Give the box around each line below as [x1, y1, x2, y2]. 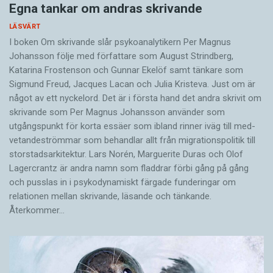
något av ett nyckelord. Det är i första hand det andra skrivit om [9, 92, 261, 104]
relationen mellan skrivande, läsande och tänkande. [9, 190, 211, 202]
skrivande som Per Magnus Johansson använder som [9, 106, 225, 118]
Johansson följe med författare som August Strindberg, [9, 50, 233, 62]
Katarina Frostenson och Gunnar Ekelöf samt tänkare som [9, 64, 243, 76]
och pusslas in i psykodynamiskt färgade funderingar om [9, 176, 236, 188]
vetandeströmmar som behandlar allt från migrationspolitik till [9, 134, 255, 146]
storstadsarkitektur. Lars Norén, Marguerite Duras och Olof [9, 148, 243, 160]
